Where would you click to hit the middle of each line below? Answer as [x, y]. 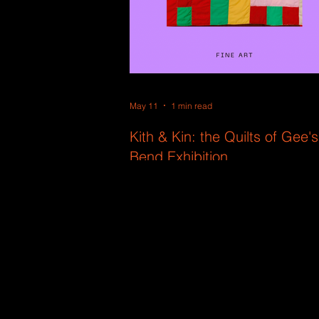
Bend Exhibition [179, 156]
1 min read [192, 105]
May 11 [144, 105]
